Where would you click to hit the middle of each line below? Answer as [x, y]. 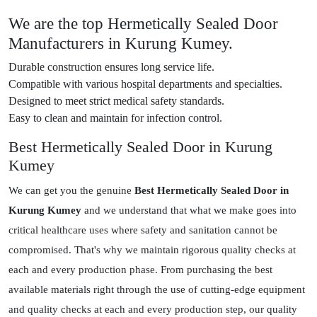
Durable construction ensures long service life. [111, 67]
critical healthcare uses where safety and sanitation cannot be [143, 230]
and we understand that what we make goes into [189, 211]
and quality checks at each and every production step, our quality [153, 310]
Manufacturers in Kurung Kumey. [123, 44]
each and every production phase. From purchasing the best [140, 270]
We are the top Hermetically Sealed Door [143, 24]
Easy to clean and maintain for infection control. [115, 118]
